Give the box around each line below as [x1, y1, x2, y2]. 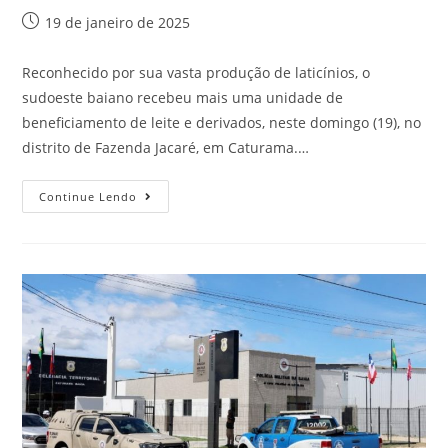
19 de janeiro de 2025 [45, 12, 191, 32]
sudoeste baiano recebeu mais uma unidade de [22, 87, 344, 107]
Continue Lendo [39, 188, 138, 204]
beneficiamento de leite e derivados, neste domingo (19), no [22, 112, 422, 132]
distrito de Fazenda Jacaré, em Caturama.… [22, 137, 310, 157]
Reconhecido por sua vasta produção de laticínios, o [22, 62, 371, 82]
